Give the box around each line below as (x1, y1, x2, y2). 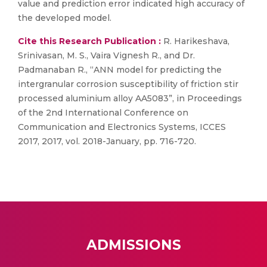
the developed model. (18, 13, 111, 23)
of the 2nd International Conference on (18, 107, 188, 118)
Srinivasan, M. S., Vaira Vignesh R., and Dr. (18, 50, 195, 61)
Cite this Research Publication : (18, 36, 161, 46)
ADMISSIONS (86, 237, 181, 253)
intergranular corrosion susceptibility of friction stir (18, 79, 238, 89)
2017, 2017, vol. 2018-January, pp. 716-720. (18, 136, 196, 147)
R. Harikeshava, (161, 36, 229, 46)
